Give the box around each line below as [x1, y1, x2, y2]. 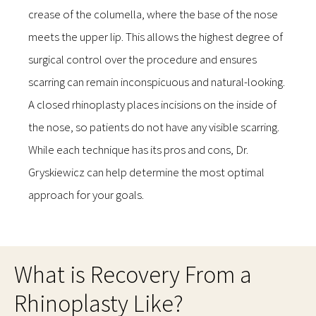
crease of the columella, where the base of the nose [28, 6, 278, 23]
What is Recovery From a [14, 260, 252, 290]
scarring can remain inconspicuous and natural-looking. [28, 74, 285, 90]
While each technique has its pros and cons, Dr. [28, 142, 248, 158]
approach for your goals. [28, 187, 144, 203]
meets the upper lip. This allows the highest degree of [28, 29, 283, 45]
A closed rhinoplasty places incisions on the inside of [28, 97, 276, 113]
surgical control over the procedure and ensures [28, 51, 257, 68]
